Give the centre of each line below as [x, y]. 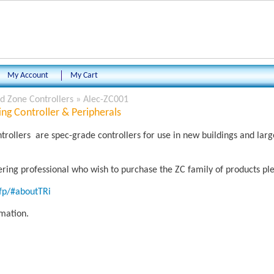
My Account [28, 76]
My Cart [84, 76]
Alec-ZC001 [106, 100]
